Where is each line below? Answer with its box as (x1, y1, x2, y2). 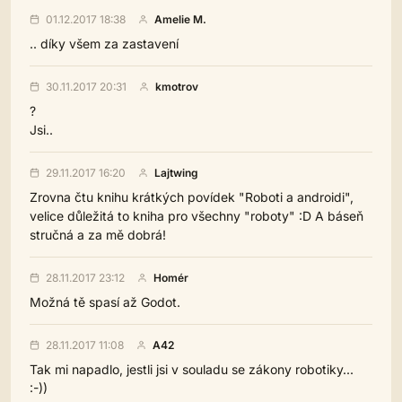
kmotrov (155, 79, 198, 93)
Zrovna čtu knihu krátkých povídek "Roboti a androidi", (30, 189, 354, 205)
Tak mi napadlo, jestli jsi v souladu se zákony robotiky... (30, 362, 354, 377)
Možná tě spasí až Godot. (30, 294, 180, 310)
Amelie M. (154, 12, 206, 26)
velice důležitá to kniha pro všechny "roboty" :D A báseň (30, 208, 363, 223)
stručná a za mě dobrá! (30, 227, 166, 242)
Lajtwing (154, 165, 198, 179)
